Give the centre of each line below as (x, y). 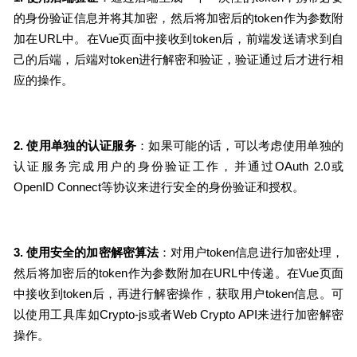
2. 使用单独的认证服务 (75, 145)
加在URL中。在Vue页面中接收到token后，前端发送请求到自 (178, 39)
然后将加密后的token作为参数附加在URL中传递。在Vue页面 (178, 273)
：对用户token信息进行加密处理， (251, 252)
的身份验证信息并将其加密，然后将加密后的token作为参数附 (178, 18)
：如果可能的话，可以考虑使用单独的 (240, 145)
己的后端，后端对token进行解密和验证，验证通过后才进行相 (178, 59)
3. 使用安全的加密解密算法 (86, 252)
